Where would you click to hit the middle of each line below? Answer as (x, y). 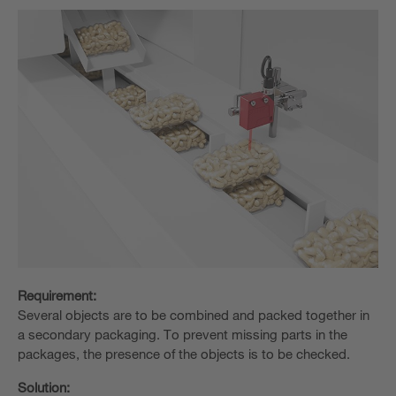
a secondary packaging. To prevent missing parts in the (183, 334)
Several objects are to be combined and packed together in (194, 314)
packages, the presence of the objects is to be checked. (184, 353)
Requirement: (57, 295)
